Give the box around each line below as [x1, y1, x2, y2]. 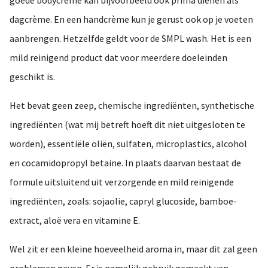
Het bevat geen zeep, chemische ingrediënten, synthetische [10, 99, 254, 111]
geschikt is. [10, 70, 55, 83]
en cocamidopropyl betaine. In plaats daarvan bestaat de [10, 156, 241, 169]
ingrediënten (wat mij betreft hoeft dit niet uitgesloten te [10, 118, 245, 130]
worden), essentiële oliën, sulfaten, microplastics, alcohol [10, 137, 247, 150]
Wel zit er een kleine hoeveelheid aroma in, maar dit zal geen [10, 242, 257, 255]
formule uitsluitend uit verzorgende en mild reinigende [10, 175, 234, 188]
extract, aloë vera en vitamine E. [10, 214, 140, 226]
